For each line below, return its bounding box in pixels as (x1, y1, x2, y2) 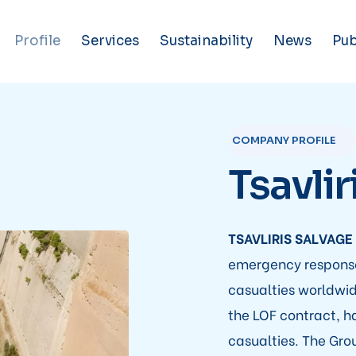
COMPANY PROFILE (231, 133, 336, 148)
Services (80, 33, 139, 49)
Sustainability (159, 33, 253, 49)
